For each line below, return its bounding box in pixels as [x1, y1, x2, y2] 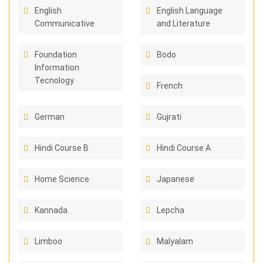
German [35, 112, 65, 122]
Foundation [35, 50, 77, 59]
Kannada [35, 205, 68, 215]
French [157, 81, 183, 90]
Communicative [35, 19, 95, 28]
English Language [157, 6, 222, 15]
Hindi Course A [157, 143, 211, 153]
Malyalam [157, 237, 193, 246]
